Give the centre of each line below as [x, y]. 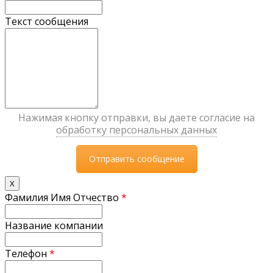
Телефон [27, 253]
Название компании [54, 225]
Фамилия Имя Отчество [63, 197]
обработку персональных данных [136, 129]
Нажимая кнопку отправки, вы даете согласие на [136, 117]
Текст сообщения [47, 21]
